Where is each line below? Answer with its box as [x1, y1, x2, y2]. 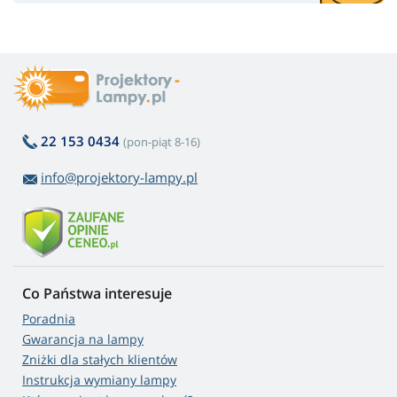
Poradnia [22, 310, 75, 328]
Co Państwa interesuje [22, 284, 172, 304]
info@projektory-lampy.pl [41, 168, 198, 187]
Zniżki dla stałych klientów [22, 351, 177, 369]
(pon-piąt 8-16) [123, 134, 200, 151]
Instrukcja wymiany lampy [22, 371, 176, 389]
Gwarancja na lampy [22, 331, 144, 348]
